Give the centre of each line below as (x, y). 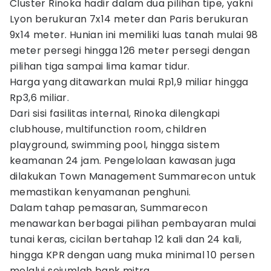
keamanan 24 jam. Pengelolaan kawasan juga (123, 161)
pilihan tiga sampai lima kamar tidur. (100, 66)
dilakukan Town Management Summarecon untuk (133, 176)
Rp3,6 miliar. (40, 98)
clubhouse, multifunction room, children (108, 129)
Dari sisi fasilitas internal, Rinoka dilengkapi (115, 113)
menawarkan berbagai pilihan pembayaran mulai (133, 224)
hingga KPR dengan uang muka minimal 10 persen (132, 255)
